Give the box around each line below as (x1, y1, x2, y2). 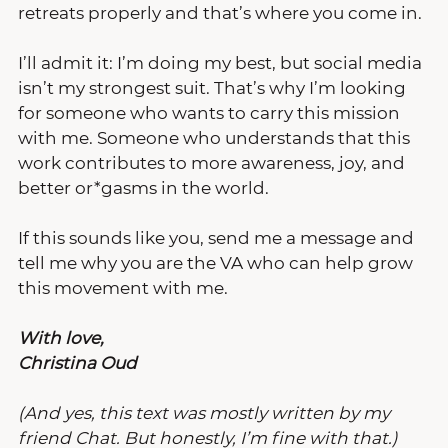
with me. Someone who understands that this (18, 127, 414, 148)
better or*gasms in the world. (18, 177, 269, 198)
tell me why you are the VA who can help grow (18, 252, 417, 273)
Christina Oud (18, 352, 137, 373)
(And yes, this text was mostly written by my (18, 402, 394, 423)
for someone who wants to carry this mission (18, 102, 404, 123)
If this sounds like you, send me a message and (18, 227, 418, 248)
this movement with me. (18, 277, 228, 298)
